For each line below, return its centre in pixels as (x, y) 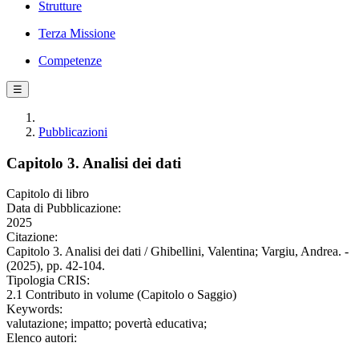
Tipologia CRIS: (48, 280)
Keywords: (34, 309)
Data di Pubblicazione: (64, 208)
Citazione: (32, 237)
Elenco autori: (42, 338)
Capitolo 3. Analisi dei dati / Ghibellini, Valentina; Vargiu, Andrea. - (177, 252)
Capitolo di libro (48, 194)
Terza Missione (77, 33)
